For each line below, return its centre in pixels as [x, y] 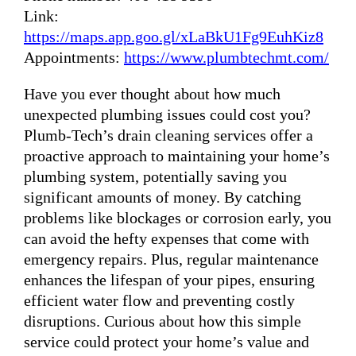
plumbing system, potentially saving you [155, 176]
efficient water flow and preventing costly [159, 300]
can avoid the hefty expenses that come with [166, 238]
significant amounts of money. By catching [163, 197]
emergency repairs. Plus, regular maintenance [171, 259]
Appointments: [74, 57]
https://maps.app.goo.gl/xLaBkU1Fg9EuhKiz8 [174, 36]
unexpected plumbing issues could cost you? [167, 114]
